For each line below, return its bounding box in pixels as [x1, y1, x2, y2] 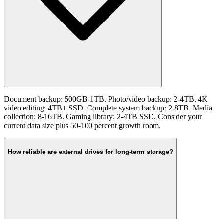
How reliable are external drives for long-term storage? [8, 148, 173, 155]
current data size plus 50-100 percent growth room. [4, 121, 161, 130]
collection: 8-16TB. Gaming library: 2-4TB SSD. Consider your [4, 112, 202, 121]
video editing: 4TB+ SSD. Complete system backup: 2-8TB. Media [4, 104, 212, 112]
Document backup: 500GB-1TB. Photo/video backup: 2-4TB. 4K [4, 95, 208, 104]
